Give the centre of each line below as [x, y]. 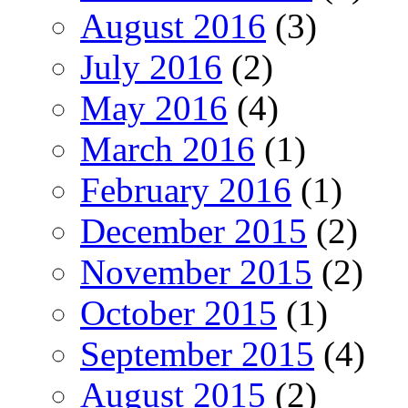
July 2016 [151, 66]
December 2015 [194, 230]
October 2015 [178, 312]
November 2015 [196, 271]
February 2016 [186, 189]
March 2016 [168, 148]
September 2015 [197, 353]
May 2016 [154, 107]
